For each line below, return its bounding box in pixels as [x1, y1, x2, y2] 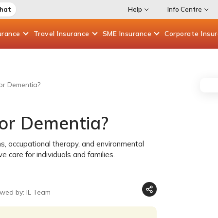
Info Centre [167, 5, 202, 13]
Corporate [164, 29, 201, 38]
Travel [33, 29, 57, 38]
